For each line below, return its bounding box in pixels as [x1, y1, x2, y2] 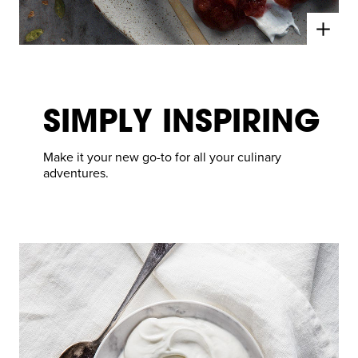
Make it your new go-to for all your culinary [43, 149, 281, 166]
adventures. [43, 165, 109, 182]
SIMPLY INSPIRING [43, 100, 320, 141]
